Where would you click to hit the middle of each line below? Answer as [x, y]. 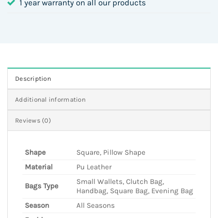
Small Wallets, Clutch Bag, [120, 181]
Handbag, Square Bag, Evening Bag [135, 191]
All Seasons [96, 205]
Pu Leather [94, 167]
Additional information [50, 99]
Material [39, 167]
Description [33, 78]
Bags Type [42, 186]
